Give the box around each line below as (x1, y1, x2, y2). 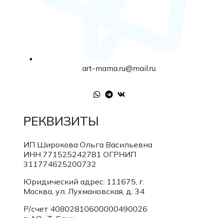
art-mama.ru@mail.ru (82, 63, 156, 73)
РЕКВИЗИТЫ (23, 113, 99, 129)
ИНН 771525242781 (23, 149, 103, 160)
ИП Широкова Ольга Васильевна (23, 140, 152, 150)
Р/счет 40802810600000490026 (23, 204, 147, 214)
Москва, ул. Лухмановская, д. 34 (23, 186, 145, 197)
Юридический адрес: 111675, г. (23, 177, 145, 187)
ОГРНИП (103, 149, 136, 160)
